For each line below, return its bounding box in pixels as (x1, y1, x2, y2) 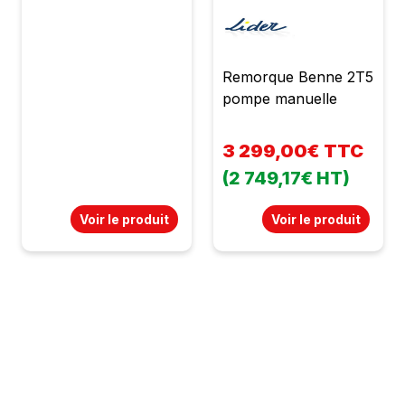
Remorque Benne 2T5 (222, 68, 373, 87)
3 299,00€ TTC (222, 140, 363, 163)
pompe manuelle (222, 89, 337, 108)
